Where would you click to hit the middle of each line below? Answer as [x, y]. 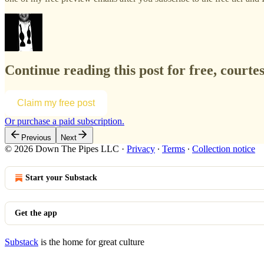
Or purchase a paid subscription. [65, 121]
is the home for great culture [91, 242]
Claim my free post [56, 103]
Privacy [141, 149]
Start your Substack [61, 178]
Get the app [36, 213]
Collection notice [224, 149]
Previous [36, 138]
